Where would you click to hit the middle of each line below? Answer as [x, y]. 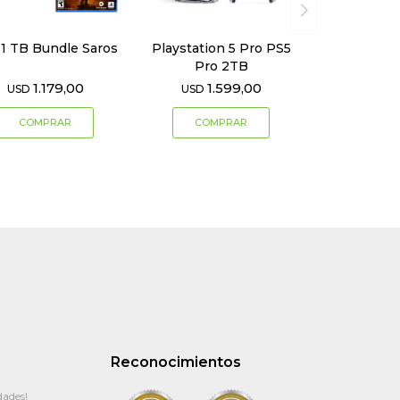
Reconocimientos [176, 362]
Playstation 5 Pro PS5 [221, 49]
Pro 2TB [221, 67]
